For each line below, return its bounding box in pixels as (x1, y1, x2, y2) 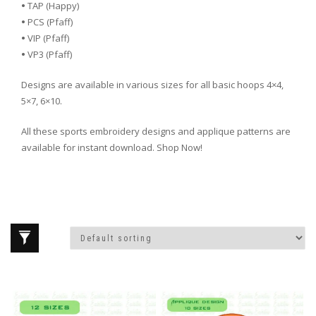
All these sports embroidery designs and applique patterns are (21, 125, 291, 138)
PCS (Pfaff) (25, 16, 73, 28)
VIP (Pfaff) (25, 32, 69, 44)
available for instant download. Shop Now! (21, 141, 202, 154)
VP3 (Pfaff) (25, 48, 72, 61)
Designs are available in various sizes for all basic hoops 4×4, (21, 78, 284, 91)
